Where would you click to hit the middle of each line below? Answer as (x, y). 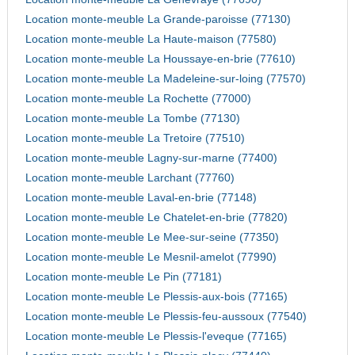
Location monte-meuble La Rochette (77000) (138, 99)
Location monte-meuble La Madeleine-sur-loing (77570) (165, 79)
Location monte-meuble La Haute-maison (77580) (151, 40)
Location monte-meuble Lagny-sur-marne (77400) (151, 158)
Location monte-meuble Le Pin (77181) (123, 277)
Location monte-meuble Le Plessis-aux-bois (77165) (156, 297)
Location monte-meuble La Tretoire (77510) (135, 139)
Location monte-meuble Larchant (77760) (130, 178)
